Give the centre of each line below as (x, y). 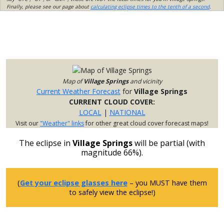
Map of (73, 81)
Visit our (28, 123)
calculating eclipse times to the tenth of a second (150, 7)
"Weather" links (62, 123)
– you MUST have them (167, 183)
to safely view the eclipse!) (112, 192)
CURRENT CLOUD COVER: (112, 102)
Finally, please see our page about (48, 7)
